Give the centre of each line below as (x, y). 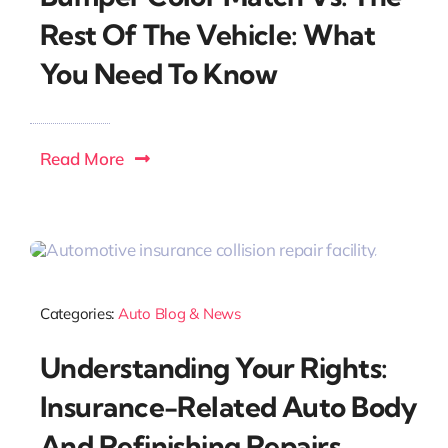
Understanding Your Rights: (213, 367)
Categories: (78, 313)
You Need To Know (158, 73)
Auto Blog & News (179, 313)
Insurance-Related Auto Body (228, 406)
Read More (81, 158)
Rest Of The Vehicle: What (207, 34)
